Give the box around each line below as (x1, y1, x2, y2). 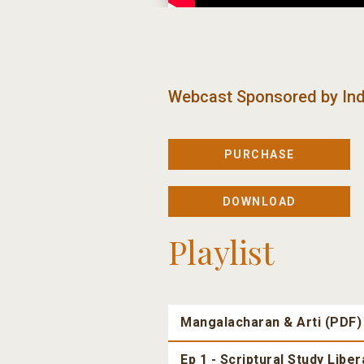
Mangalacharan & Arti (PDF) (180, 314, 362, 331)
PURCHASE (223, 148, 295, 162)
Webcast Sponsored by (168, 87, 338, 107)
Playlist (168, 230, 274, 274)
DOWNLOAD (222, 195, 297, 209)
